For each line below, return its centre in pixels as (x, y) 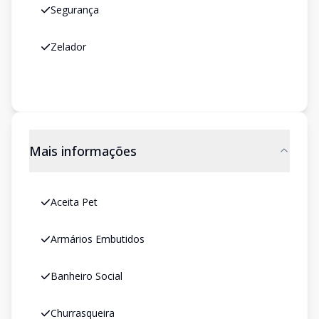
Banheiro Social (87, 276)
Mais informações (83, 151)
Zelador (68, 47)
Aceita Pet (74, 202)
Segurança (75, 10)
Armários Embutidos (98, 239)
